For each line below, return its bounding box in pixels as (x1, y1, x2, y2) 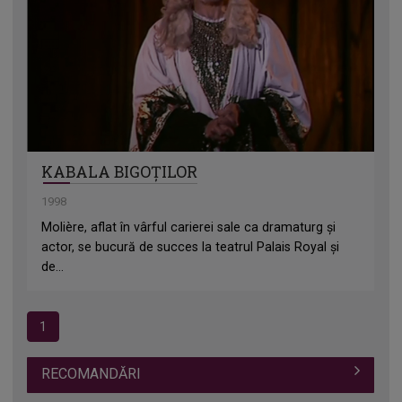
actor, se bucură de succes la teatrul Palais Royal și (41, 240, 340, 255)
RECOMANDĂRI (41, 364, 142, 382)
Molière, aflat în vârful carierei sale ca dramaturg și (41, 220, 336, 235)
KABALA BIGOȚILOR (41, 162, 198, 183)
